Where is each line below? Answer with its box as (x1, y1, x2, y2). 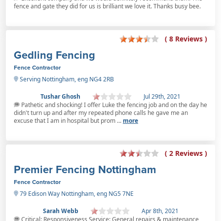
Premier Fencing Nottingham (14, 161, 156, 177)
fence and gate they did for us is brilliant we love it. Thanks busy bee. (14, 1, 201, 10)
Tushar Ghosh (40, 92, 80, 101)
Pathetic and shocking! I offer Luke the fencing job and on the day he (20, 100, 207, 109)
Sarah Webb (42, 206, 78, 215)
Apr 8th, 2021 (141, 206, 179, 215)
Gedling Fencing (14, 47, 95, 63)
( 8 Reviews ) (165, 34, 207, 44)
